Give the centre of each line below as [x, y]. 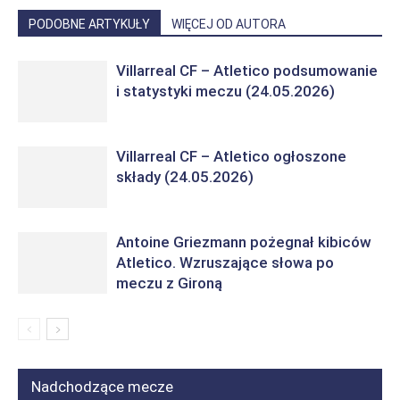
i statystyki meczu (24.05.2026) [225, 91]
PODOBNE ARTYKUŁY [89, 24]
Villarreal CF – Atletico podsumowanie [247, 71]
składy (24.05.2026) [185, 177]
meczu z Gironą [169, 283]
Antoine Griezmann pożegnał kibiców [244, 242]
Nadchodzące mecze [102, 387]
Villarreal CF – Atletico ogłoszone [231, 156]
